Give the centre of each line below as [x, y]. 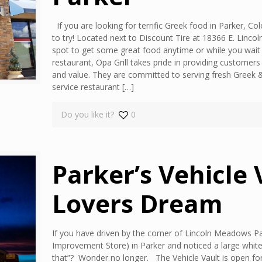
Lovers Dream [137, 203]
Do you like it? [87, 114]
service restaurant [86, 87]
